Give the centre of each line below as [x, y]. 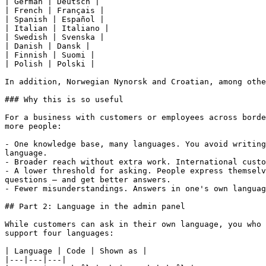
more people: [33, 126]
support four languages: [59, 233]
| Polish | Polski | [50, 64]
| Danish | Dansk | [47, 46]
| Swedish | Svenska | [55, 37]
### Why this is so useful [64, 99]
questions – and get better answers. [88, 180]
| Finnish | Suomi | [50, 55]
